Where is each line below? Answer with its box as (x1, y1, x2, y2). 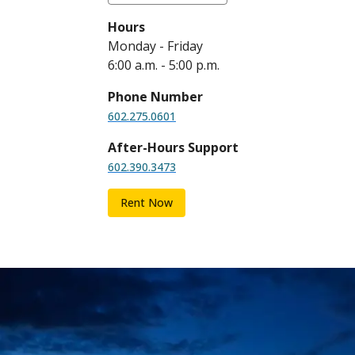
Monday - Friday (108, 37, 203, 55)
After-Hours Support (108, 139, 239, 156)
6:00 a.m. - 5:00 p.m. (108, 56, 219, 74)
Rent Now (120, 195, 173, 210)
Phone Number (108, 88, 203, 105)
